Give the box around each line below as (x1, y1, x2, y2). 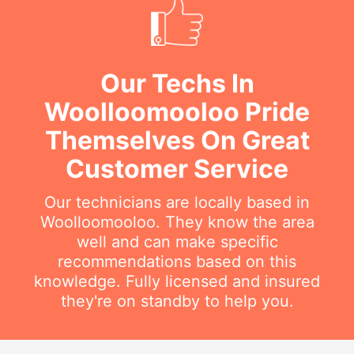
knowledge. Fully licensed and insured (34, 271, 320, 291)
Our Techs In (100, 67, 254, 99)
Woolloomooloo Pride (44, 96, 310, 127)
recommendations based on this (58, 251, 296, 271)
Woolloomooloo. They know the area (40, 212, 314, 232)
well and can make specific (76, 232, 278, 251)
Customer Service (66, 153, 288, 184)
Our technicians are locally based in (44, 192, 310, 212)
